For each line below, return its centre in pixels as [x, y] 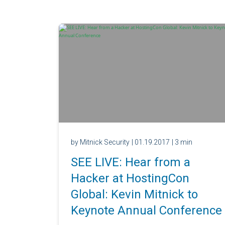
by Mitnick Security [100, 142]
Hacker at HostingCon [130, 178]
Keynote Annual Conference [146, 210]
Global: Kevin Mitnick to [134, 194]
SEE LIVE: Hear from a [131, 162]
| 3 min [182, 142]
